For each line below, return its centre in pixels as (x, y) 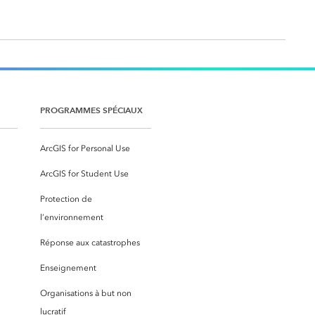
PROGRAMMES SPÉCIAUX (91, 110)
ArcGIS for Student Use (84, 174)
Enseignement (68, 268)
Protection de (66, 199)
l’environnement (72, 218)
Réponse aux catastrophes (90, 243)
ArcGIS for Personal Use (85, 149)
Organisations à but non (86, 294)
